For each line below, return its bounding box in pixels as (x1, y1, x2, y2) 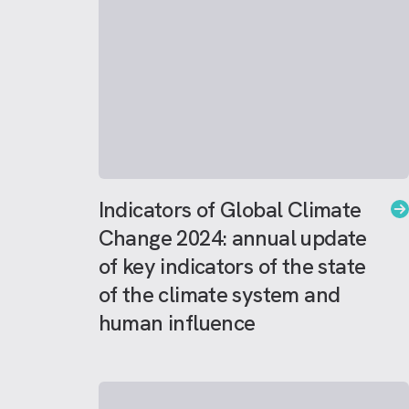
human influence (98, 309, 256, 337)
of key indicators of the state (98, 252, 366, 280)
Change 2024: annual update (98, 224, 367, 252)
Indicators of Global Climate (98, 195, 362, 224)
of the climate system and (98, 280, 341, 309)
